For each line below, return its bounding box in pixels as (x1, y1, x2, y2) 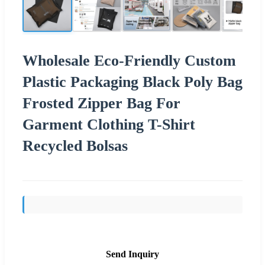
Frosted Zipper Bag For (22, 94, 180, 112)
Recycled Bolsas (22, 137, 128, 154)
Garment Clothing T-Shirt (22, 115, 195, 133)
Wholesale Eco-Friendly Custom (22, 51, 236, 69)
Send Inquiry (106, 248, 159, 259)
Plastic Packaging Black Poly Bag (22, 73, 243, 91)
